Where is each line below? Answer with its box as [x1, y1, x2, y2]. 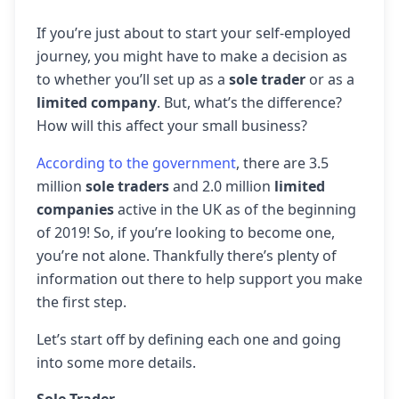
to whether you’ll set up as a [37, 69, 229, 89]
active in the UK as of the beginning [114, 199, 356, 219]
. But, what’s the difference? [157, 93, 342, 112]
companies [37, 199, 114, 219]
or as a [305, 69, 354, 89]
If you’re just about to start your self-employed [37, 23, 351, 43]
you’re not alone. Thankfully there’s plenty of [37, 246, 337, 265]
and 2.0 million [173, 176, 274, 196]
